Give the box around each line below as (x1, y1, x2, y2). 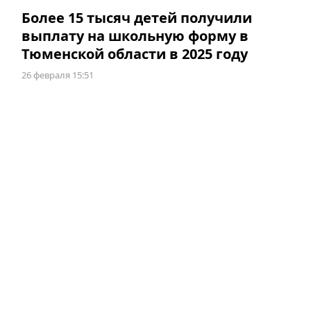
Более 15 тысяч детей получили (21, 8, 252, 28)
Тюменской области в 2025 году (21, 44, 248, 64)
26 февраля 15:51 (21, 69, 94, 82)
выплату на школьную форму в (21, 26, 249, 46)
